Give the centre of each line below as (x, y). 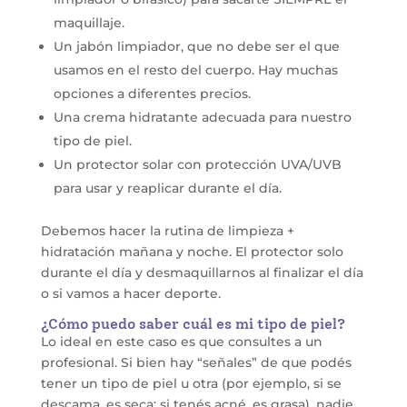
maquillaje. (89, 22)
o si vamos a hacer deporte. (130, 293)
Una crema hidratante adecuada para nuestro (202, 117)
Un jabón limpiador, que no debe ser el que (196, 46)
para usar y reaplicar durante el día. (167, 188)
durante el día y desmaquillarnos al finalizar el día (202, 272)
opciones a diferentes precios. (152, 93)
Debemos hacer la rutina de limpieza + (167, 230)
